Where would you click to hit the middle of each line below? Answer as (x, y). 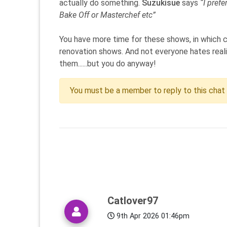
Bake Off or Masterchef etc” (107, 15)
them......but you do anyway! (108, 64)
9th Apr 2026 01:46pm (152, 216)
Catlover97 (133, 201)
